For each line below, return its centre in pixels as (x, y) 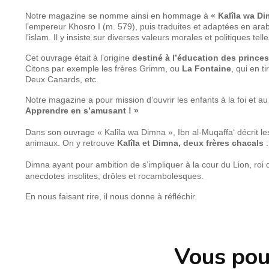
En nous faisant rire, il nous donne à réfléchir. (111, 196)
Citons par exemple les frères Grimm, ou (104, 68)
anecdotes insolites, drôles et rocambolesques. (114, 176)
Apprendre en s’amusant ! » (82, 110)
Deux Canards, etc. (62, 79)
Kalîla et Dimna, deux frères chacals (190, 143)
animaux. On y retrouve (71, 143)
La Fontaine (207, 68)
